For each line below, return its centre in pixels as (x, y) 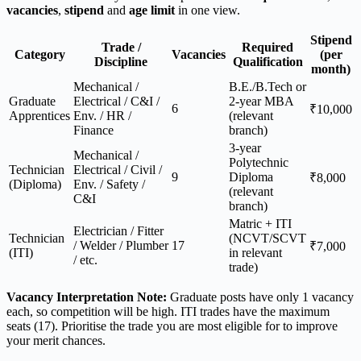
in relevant (255, 253)
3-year (245, 148)
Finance (93, 131)
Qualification (268, 62)
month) (331, 69)
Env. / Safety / (109, 185)
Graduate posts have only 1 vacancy (260, 297)
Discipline (121, 62)
